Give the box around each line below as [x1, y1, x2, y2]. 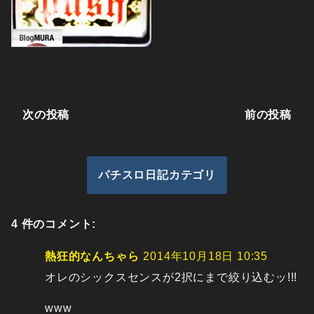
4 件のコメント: [11, 218, 97, 231]
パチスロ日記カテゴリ [98, 169, 216, 182]
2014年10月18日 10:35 [143, 250, 268, 263]
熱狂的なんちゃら [45, 250, 139, 263]
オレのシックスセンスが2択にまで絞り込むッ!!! [45, 271, 298, 284]
